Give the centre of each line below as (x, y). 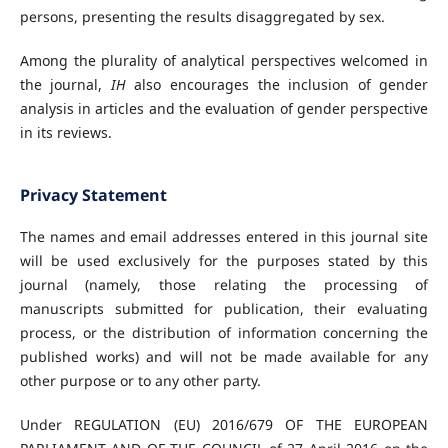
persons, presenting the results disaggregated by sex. (202, 16)
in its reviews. (65, 132)
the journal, (65, 84)
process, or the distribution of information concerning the (224, 332)
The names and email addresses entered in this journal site (224, 236)
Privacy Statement (93, 194)
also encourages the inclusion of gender (277, 84)
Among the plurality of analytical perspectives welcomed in (224, 60)
